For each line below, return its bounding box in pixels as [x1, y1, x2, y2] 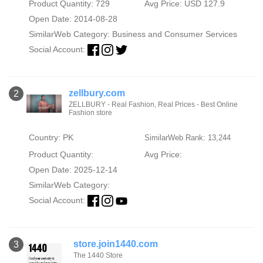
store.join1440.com [73, 239, 158, 249]
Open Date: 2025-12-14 [28, 165, 117, 175]
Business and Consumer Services [112, 29, 237, 39]
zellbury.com [69, 88, 126, 99]
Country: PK [28, 133, 73, 143]
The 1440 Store [73, 251, 123, 260]
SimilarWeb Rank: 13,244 [144, 133, 231, 143]
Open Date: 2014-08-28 [28, 14, 117, 23]
